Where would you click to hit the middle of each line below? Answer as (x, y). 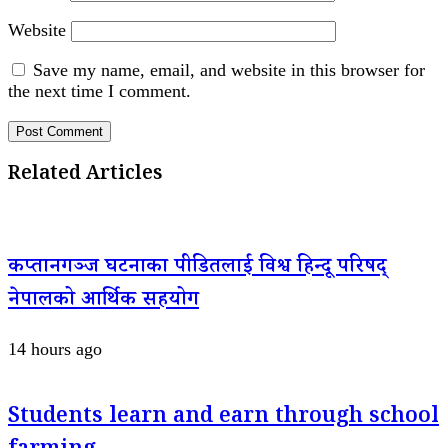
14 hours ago (55, 348)
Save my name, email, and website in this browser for (229, 69)
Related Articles (85, 175)
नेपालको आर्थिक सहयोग (103, 301)
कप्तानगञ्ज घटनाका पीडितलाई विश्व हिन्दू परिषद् (197, 268)
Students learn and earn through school (223, 418)
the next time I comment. (99, 90)
